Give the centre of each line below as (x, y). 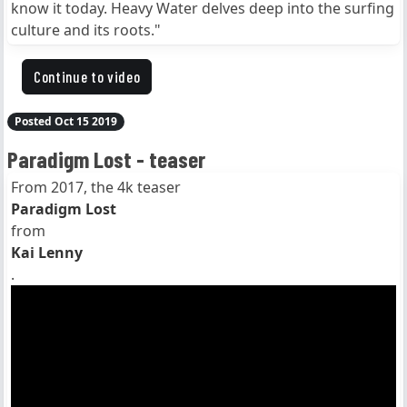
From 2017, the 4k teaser (96, 187)
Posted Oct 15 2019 (65, 121)
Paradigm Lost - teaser (106, 159)
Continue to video (87, 76)
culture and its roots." (86, 30)
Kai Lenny (47, 252)
